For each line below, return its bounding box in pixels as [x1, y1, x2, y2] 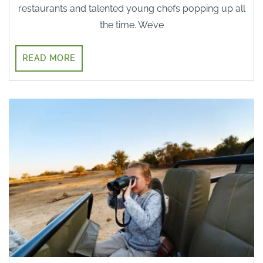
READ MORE [22, 53, 76, 63]
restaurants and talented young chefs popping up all [18, 3, 245, 15]
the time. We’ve [99, 19, 164, 31]
